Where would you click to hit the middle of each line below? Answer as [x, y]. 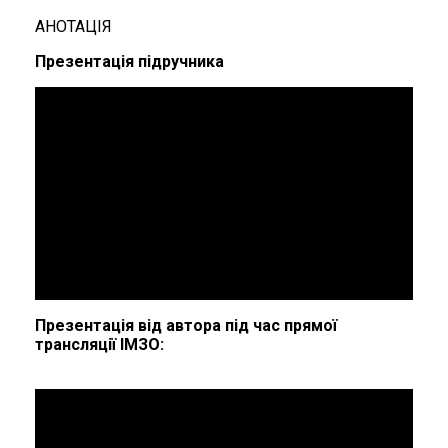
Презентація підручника [129, 62]
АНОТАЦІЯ [73, 27]
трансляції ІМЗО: [99, 344]
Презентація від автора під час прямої [186, 325]
